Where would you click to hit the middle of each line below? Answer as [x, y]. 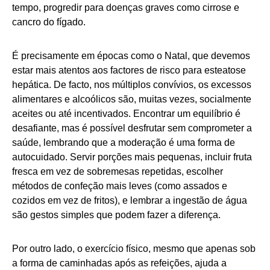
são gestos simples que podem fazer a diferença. [116, 215]
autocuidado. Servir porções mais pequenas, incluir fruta [132, 157]
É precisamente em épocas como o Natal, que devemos [131, 56]
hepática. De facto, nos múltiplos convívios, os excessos [132, 85]
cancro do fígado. [49, 22]
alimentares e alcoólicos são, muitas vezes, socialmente [132, 99]
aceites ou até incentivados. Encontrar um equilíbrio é [126, 114]
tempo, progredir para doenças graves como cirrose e [126, 8]
